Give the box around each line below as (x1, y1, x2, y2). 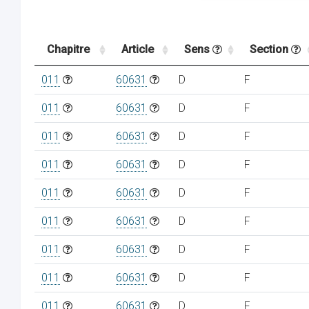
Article (121, 43, 154, 56)
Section (250, 43, 291, 56)
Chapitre (47, 43, 90, 56)
